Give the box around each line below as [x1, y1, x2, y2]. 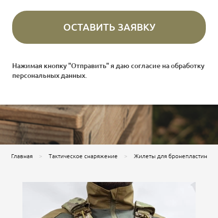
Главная [11, 153, 33, 159]
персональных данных [12, 72, 85, 79]
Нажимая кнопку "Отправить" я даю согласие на [12, 62, 171, 70]
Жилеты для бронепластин [133, 153, 207, 159]
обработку [171, 62, 204, 70]
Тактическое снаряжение [48, 153, 118, 159]
